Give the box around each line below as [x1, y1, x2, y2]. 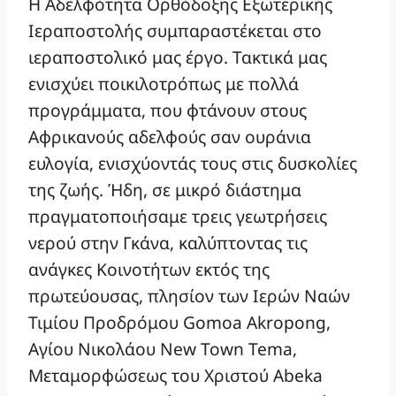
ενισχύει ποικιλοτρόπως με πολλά [28, 72, 299, 96]
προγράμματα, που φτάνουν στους [28, 98, 307, 123]
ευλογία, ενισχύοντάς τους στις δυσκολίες [28, 151, 357, 176]
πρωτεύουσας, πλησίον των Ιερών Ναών [28, 284, 350, 308]
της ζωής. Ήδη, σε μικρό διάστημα [28, 178, 301, 202]
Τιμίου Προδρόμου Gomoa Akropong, [28, 310, 331, 335]
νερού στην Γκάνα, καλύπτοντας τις [28, 231, 308, 255]
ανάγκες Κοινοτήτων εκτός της [28, 257, 270, 282]
